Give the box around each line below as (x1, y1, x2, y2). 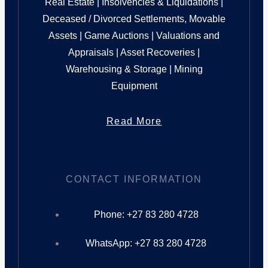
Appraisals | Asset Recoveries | (68, 47, 200, 58)
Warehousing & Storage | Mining (65, 64, 203, 75)
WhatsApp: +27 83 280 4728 (86, 237, 206, 248)
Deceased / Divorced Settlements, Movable (42, 14, 226, 25)
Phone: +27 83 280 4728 (93, 209, 199, 220)
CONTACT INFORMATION (66, 173, 202, 184)
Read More (106, 116, 162, 127)
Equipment (111, 81, 157, 92)
